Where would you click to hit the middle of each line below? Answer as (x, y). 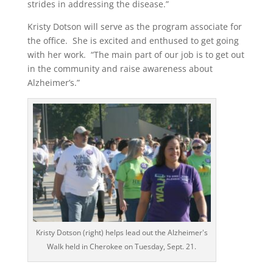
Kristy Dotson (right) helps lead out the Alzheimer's (122, 233)
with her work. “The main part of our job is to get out (136, 54)
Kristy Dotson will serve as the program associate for (134, 26)
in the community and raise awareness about (120, 68)
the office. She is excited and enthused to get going (133, 40)
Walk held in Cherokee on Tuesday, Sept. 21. (122, 247)
